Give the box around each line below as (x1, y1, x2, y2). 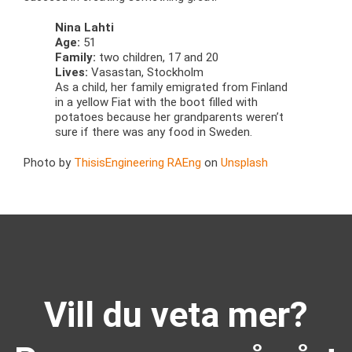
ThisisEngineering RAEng (74, 155, 201, 170)
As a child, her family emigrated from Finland (55, 79, 288, 94)
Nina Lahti (55, 20, 114, 35)
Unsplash (221, 155, 268, 170)
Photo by (24, 155, 74, 170)
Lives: (55, 64, 88, 79)
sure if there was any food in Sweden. (55, 124, 252, 139)
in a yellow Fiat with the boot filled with (55, 94, 258, 109)
